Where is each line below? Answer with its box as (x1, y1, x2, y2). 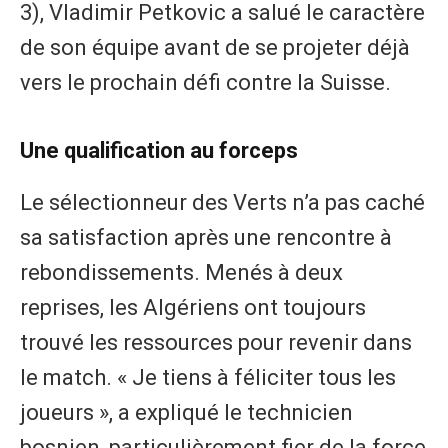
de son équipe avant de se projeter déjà (20, 34, 410, 60)
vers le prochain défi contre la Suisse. (20, 69, 391, 95)
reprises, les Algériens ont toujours (20, 294, 366, 320)
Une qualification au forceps (20, 138, 298, 164)
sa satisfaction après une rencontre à (20, 224, 392, 250)
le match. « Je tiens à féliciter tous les (20, 364, 396, 390)
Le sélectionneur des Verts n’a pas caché (20, 189, 425, 215)
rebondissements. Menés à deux (20, 259, 343, 285)
